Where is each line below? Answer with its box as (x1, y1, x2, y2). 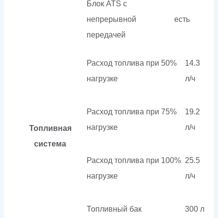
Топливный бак (87, 204, 142, 213)
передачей (87, 30, 126, 39)
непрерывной (87, 15, 136, 23)
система (34, 139, 66, 148)
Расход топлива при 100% (87, 156, 181, 164)
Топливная (29, 124, 72, 132)
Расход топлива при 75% (87, 107, 177, 116)
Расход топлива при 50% (87, 58, 177, 67)
